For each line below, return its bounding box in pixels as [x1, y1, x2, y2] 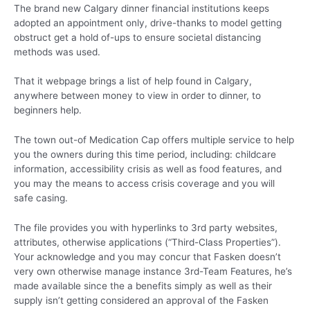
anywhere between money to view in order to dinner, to [14, 90, 261, 102]
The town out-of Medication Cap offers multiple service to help [14, 134, 294, 146]
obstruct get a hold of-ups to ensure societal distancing [14, 31, 261, 43]
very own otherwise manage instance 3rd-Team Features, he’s [14, 266, 292, 277]
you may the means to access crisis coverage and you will [14, 178, 275, 190]
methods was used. [14, 46, 100, 57]
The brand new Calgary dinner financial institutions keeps [14, 2, 269, 14]
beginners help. [14, 104, 82, 116]
